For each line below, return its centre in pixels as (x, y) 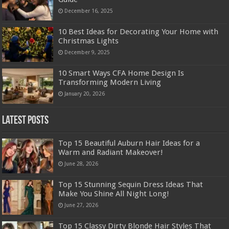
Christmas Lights (89, 41)
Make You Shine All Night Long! (114, 193)
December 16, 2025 (89, 11)
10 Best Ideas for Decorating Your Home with (139, 32)
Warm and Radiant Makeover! (111, 152)
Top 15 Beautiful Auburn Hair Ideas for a (129, 143)
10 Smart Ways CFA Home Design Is (121, 73)
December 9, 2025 (87, 52)
